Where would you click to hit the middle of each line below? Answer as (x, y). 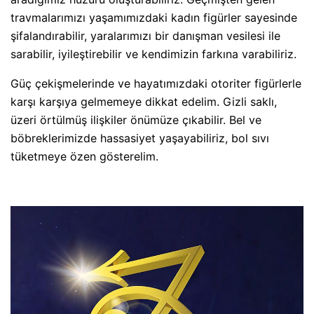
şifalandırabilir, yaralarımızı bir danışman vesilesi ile (145, 36)
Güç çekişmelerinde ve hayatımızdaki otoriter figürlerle (156, 84)
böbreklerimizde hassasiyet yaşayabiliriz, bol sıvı (140, 138)
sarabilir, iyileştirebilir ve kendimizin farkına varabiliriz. (153, 54)
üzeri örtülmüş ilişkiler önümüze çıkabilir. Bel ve (136, 120)
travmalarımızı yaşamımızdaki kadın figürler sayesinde (154, 18)
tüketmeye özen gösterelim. (84, 157)
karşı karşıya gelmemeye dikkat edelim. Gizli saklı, (144, 102)
